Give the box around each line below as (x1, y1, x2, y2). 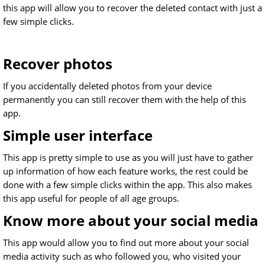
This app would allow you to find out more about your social (3, 237, 249, 249)
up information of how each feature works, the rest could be (3, 165, 248, 177)
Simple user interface (3, 125, 153, 146)
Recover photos (3, 54, 112, 74)
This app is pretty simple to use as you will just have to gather (3, 151, 253, 164)
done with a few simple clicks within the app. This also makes (3, 179, 252, 191)
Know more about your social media (3, 211, 258, 231)
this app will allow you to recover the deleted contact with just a (3, 2, 262, 14)
